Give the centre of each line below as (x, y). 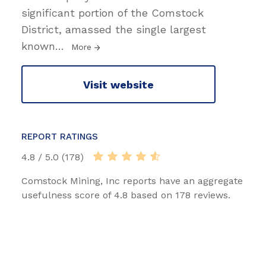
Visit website (118, 84)
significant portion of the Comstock (113, 13)
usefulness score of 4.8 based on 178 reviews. (126, 195)
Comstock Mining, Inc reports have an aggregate (132, 181)
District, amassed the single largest (114, 30)
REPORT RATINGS (60, 137)
